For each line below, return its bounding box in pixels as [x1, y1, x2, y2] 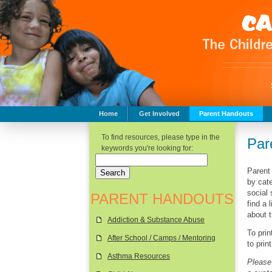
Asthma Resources [107, 252, 170, 260]
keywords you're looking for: [101, 144, 193, 152]
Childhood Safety [100, 124, 157, 132]
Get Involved [138, 110, 180, 117]
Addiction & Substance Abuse [107, 216, 205, 224]
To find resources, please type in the [101, 133, 220, 141]
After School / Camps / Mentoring [107, 234, 216, 242]
